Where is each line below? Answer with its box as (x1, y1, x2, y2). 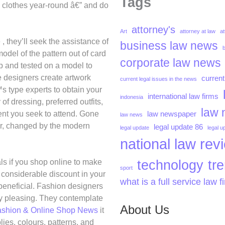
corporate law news (120, 56, 221, 70)
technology (137, 157, 203, 173)
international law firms (148, 92, 218, 101)
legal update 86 (154, 123, 203, 132)
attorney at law (180, 28, 215, 35)
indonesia (120, 94, 143, 100)
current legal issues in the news (120, 76, 197, 82)
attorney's (132, 24, 175, 36)
